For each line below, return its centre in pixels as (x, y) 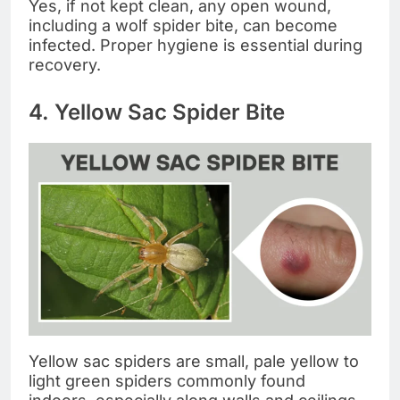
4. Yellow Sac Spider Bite (157, 112)
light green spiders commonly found (167, 381)
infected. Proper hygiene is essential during (196, 46)
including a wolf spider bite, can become (183, 26)
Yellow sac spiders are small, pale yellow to (194, 362)
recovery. (65, 65)
